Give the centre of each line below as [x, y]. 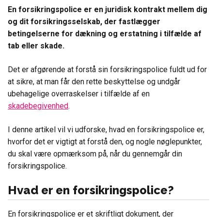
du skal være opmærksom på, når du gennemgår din [95, 154]
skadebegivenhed [38, 106]
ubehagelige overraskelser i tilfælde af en [79, 94]
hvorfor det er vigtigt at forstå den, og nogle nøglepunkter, [105, 142]
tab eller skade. [36, 46]
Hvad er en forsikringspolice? [91, 190]
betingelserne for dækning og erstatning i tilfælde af [105, 34]
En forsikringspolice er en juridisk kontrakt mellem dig [108, 9]
